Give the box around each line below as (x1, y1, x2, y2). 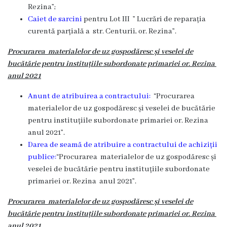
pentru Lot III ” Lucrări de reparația (84, 15, 206, 24)
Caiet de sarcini (28, 15, 82, 24)
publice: (28, 153, 56, 162)
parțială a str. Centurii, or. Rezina (57, 27, 172, 36)
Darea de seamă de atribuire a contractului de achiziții (28, 140, 217, 149)
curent (28, 27, 51, 36)
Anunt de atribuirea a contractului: (28, 92, 154, 101)
